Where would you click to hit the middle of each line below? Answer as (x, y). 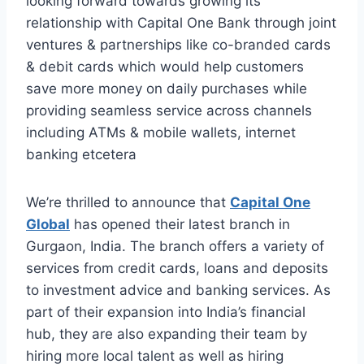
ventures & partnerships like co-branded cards (178, 45)
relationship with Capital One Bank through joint (181, 23)
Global (48, 225)
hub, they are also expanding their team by (167, 334)
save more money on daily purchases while (167, 89)
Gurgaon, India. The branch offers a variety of (175, 247)
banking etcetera (81, 155)
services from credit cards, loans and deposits (177, 269)
